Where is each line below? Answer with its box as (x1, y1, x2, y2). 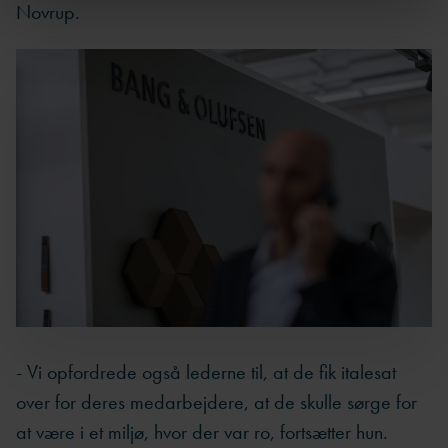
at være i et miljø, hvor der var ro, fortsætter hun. (16, 419, 388, 446)
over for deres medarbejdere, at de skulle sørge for (16, 389, 417, 416)
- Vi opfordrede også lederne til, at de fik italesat (16, 359, 396, 386)
